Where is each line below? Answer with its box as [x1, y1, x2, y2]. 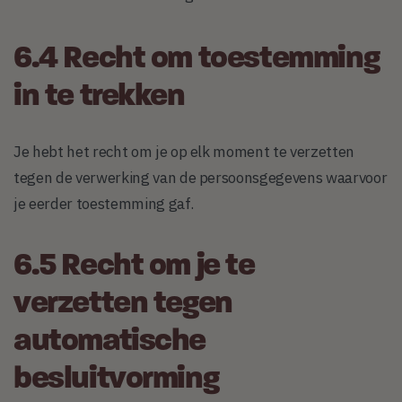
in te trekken [13, 82, 185, 114]
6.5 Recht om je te [13, 250, 255, 283]
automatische [13, 326, 206, 358]
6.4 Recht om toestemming [13, 44, 380, 76]
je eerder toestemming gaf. [13, 193, 194, 214]
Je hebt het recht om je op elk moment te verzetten [13, 141, 355, 162]
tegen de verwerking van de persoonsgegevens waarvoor [13, 167, 388, 188]
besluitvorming [13, 363, 219, 396]
